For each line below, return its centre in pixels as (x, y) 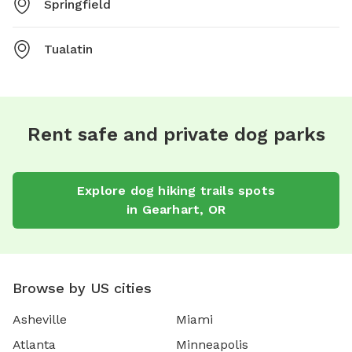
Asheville (40, 319)
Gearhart (171, 209)
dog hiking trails (182, 190)
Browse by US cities (82, 288)
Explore (103, 190)
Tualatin (68, 49)
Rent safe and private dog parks (176, 134)
